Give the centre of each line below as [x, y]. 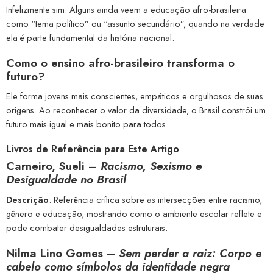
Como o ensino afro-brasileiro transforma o [120, 63]
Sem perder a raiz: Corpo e [190, 253]
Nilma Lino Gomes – [62, 253]
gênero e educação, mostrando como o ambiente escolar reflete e [134, 213]
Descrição [27, 199]
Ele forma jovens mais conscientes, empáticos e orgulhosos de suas [135, 96]
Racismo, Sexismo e [151, 166]
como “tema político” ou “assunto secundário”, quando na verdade [135, 23]
